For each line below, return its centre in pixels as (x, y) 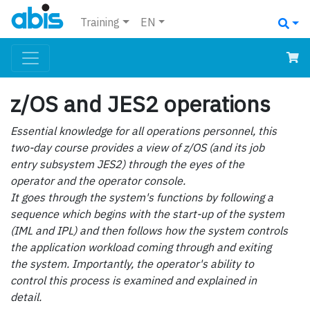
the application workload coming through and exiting (141, 247)
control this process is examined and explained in (134, 281)
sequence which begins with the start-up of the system (147, 214)
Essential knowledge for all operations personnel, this (144, 131)
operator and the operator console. (98, 181)
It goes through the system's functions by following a (142, 198)
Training (100, 22)
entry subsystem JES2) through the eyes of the (127, 164)
